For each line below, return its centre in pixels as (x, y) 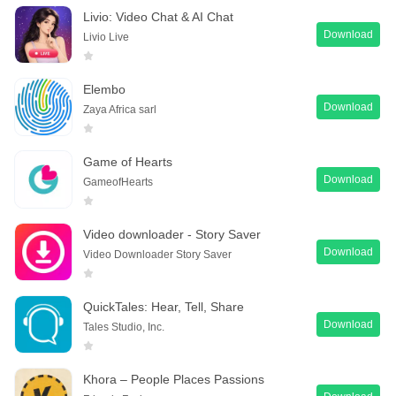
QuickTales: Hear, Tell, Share (164, 306)
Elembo (104, 89)
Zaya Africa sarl (120, 109)
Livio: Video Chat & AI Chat (158, 16)
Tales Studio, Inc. (124, 327)
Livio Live (106, 37)
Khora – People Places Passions (174, 379)
